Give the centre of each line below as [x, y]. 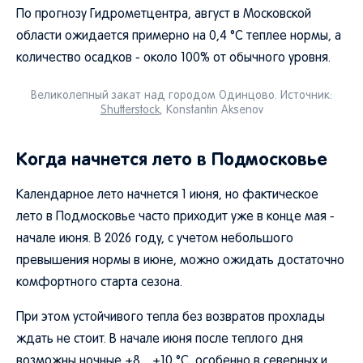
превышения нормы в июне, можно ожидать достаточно [180, 261]
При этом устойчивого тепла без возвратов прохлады [171, 318]
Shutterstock [130, 111]
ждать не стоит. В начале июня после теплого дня [160, 340]
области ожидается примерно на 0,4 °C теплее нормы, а [179, 36]
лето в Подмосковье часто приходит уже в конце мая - [175, 217]
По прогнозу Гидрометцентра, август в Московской [164, 15]
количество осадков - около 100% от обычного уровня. [173, 58]
